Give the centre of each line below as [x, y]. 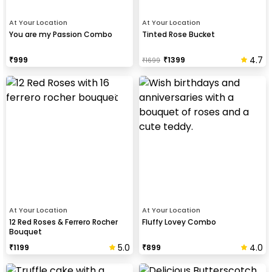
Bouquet [25, 231]
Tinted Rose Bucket [178, 34]
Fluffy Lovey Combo [179, 222]
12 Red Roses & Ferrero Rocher [63, 222]
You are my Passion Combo [61, 34]
